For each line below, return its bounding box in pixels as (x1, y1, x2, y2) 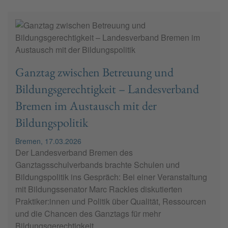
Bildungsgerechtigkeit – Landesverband (15, 81, 199, 97)
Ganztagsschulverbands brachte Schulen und (15, 159, 180, 171)
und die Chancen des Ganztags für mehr (15, 208, 161, 220)
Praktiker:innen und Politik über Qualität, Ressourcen (15, 195, 206, 208)
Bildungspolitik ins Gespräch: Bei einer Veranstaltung (15, 171, 207, 183)
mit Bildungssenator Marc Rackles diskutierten (15, 183, 182, 195)
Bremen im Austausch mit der (15, 98, 157, 114)
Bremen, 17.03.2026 (15, 136, 81, 147)
